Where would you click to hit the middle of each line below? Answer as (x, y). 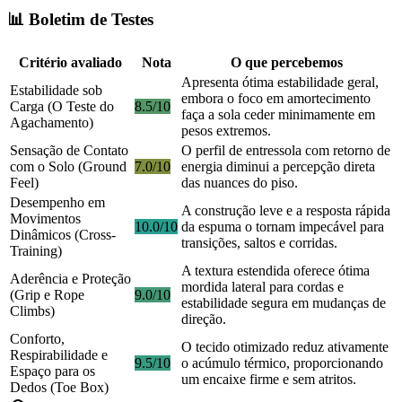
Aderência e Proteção (70, 279)
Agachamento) (52, 123)
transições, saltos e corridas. (259, 243)
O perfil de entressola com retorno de (286, 151)
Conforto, (37, 339)
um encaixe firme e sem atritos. (269, 380)
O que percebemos (287, 63)
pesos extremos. (226, 131)
